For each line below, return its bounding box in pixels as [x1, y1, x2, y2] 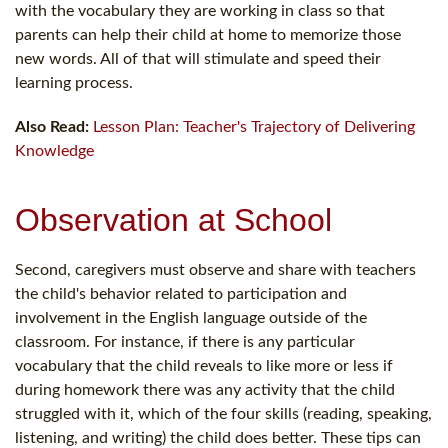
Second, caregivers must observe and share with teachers [15, 261, 416, 278]
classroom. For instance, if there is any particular [15, 333, 355, 350]
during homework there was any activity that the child [15, 381, 395, 398]
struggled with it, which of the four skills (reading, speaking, [15, 405, 432, 422]
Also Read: [15, 118, 89, 135]
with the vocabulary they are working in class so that [15, 2, 385, 19]
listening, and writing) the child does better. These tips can [15, 429, 421, 446]
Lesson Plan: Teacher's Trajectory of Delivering [93, 118, 415, 135]
